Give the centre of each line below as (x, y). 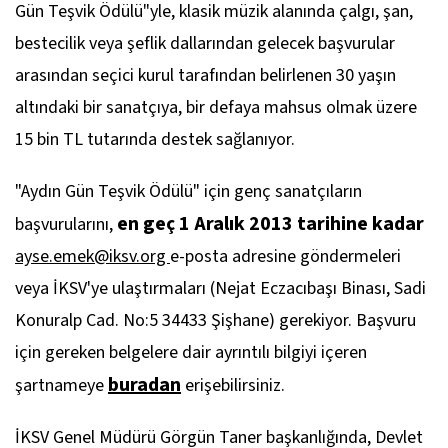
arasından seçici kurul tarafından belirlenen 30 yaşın (205, 75)
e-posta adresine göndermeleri (285, 256)
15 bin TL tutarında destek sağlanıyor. (155, 139)
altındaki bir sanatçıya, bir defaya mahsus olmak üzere (216, 107)
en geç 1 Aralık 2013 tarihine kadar (270, 224)
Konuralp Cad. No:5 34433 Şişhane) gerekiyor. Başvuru (215, 320)
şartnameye (61, 385)
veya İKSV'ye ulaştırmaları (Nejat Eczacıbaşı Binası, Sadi (220, 288)
